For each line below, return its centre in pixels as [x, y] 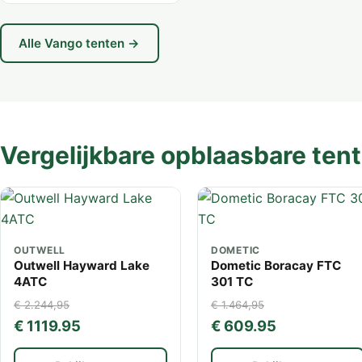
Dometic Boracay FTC [276, 265]
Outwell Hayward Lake [82, 265]
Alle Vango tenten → [80, 43]
